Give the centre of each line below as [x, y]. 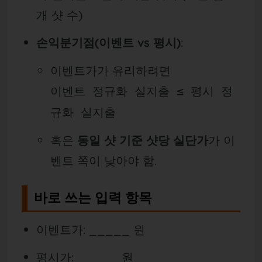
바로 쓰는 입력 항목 [93, 197]
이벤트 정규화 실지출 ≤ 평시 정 [142, 91]
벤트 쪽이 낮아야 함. [104, 160]
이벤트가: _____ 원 [90, 229]
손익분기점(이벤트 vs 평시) [108, 43]
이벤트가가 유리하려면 [111, 70]
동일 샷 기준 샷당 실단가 [143, 140]
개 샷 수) [59, 15]
